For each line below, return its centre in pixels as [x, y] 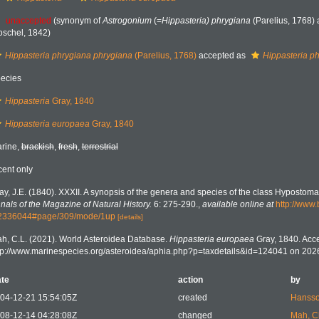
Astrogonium [127, 21]
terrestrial [100, 147]
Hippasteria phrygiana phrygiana [68, 56]
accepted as [222, 56]
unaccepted [28, 21]
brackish [37, 147]
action [190, 280]
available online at [237, 204]
